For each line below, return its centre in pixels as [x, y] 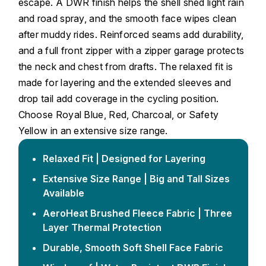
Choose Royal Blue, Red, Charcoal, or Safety [118, 115]
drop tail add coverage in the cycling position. [118, 99]
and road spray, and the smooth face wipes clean [127, 19]
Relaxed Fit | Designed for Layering [124, 159]
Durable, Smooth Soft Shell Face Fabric [133, 248]
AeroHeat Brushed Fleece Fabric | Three [137, 213]
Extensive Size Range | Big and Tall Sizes [136, 179]
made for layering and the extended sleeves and [125, 83]
